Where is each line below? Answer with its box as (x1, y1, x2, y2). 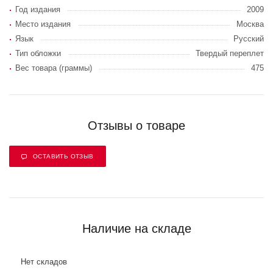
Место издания (15, 19, 71, 29)
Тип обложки (15, 49, 61, 58)
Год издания (15, 5, 60, 14)
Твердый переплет (196, 49, 264, 58)
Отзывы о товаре (88, 119, 185, 132)
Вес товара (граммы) (15, 63, 92, 73)
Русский (233, 34, 264, 43)
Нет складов (21, 257, 67, 266)
